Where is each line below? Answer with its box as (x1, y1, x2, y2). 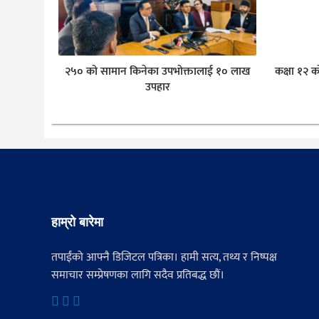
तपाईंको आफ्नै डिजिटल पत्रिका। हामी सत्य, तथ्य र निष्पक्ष (51, 247, 277, 267)
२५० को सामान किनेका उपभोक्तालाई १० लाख (65, 61, 251, 81)
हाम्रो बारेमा (51, 212, 103, 230)
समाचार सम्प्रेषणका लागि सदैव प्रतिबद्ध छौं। (51, 265, 224, 285)
